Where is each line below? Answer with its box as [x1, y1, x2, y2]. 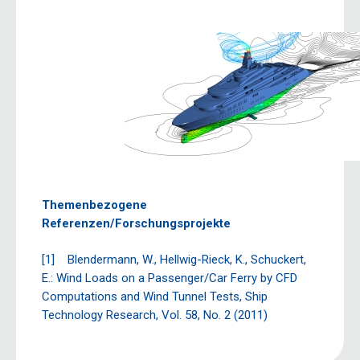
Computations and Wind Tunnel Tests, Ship [42, 288, 268, 304]
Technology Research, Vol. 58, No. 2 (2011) [42, 307, 268, 322]
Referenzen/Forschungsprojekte [42, 216, 231, 231]
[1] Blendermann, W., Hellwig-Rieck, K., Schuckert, [42, 252, 306, 267]
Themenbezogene [42, 198, 147, 212]
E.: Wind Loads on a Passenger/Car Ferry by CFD [42, 270, 297, 285]
